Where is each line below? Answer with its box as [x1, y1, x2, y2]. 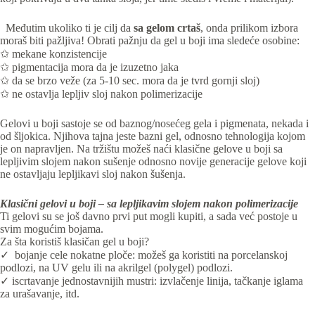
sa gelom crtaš [134, 21, 200, 34]
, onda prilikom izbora [200, 21, 298, 34]
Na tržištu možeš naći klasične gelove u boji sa [74, 142, 283, 155]
